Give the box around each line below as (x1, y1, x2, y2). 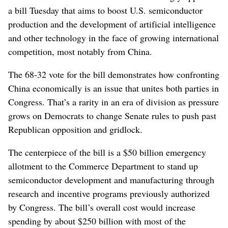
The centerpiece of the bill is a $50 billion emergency (8, 146, 206, 158)
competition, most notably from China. (8, 45, 152, 58)
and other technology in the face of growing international (8, 31, 219, 44)
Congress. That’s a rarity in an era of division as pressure (8, 95, 219, 108)
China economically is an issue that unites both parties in (8, 81, 219, 94)
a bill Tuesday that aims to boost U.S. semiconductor (8, 4, 203, 16)
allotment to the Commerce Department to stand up (8, 159, 198, 172)
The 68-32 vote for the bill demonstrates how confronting (8, 68, 219, 80)
